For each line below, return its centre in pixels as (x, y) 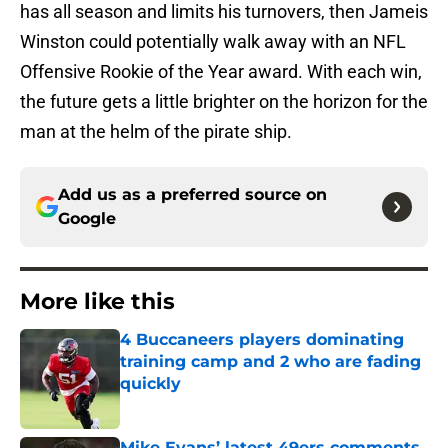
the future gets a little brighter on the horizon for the (224, 102)
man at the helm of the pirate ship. (156, 132)
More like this (97, 302)
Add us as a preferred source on (192, 195)
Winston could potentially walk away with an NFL (213, 42)
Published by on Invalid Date (206, 403)
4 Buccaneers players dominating (262, 340)
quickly (150, 384)
